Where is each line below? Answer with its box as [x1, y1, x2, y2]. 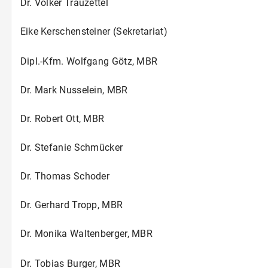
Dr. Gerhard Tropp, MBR [20, 199, 123, 211]
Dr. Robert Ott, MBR [20, 112, 105, 124]
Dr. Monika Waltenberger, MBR [20, 227, 153, 239]
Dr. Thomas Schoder [20, 170, 110, 182]
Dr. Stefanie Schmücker [20, 141, 123, 153]
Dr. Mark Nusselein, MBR [20, 84, 128, 96]
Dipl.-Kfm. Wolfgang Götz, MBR [20, 55, 158, 67]
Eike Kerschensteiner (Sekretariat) [20, 25, 167, 37]
